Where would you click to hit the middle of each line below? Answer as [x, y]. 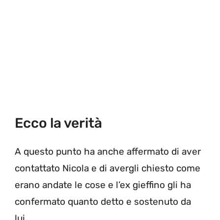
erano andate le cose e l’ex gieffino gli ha [103, 185]
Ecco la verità [58, 123]
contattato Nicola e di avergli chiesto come [108, 168]
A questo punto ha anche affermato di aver [108, 152]
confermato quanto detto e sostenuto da [103, 202]
